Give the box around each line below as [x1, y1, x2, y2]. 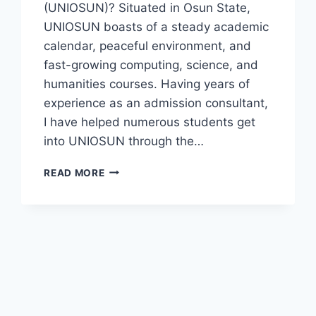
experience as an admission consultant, [44, 95, 269, 110]
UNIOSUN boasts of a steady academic [44, 19, 269, 34]
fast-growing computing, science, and [44, 57, 259, 72]
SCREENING [104, 207, 164, 219]
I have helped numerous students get [44, 114, 256, 129]
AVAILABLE [104, 281, 162, 293]
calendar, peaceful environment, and [44, 38, 252, 53]
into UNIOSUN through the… [44, 133, 205, 148]
